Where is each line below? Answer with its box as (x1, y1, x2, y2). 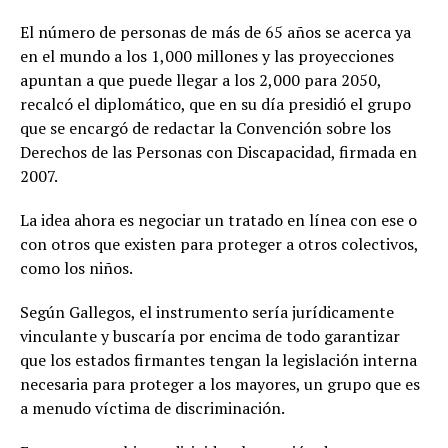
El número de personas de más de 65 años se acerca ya (20, 21, 411, 44)
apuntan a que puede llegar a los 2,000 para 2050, (20, 69, 381, 92)
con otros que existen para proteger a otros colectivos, (20, 233, 418, 256)
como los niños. (20, 257, 133, 280)
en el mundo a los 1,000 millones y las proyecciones (20, 45, 394, 68)
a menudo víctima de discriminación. (20, 397, 285, 420)
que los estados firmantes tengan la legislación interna (20, 349, 417, 372)
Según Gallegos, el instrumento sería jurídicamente (20, 301, 394, 324)
